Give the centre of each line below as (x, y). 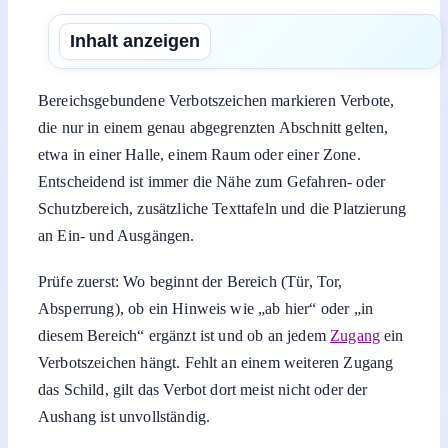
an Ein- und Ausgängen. (116, 236)
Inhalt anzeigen (135, 40)
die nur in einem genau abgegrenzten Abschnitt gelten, (213, 128)
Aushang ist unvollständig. (124, 416)
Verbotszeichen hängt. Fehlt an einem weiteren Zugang (216, 362)
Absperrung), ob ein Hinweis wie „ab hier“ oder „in (206, 308)
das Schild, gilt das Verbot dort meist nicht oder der (203, 389)
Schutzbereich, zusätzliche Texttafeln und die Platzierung (222, 209)
